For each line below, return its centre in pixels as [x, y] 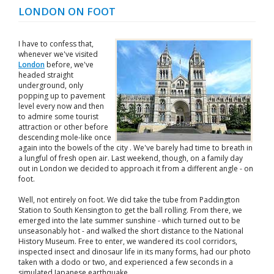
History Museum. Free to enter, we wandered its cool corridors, [128, 241]
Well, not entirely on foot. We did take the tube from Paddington [129, 200]
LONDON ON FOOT [67, 11]
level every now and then [61, 106]
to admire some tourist [58, 117]
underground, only [51, 85]
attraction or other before [63, 127]
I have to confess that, [56, 44]
